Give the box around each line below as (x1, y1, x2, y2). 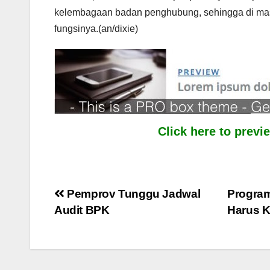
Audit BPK (54, 203, 110, 216)
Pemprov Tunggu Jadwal (64, 187, 201, 200)
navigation (54, 210, 151, 234)
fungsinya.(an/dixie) (54, 23, 138, 34)
